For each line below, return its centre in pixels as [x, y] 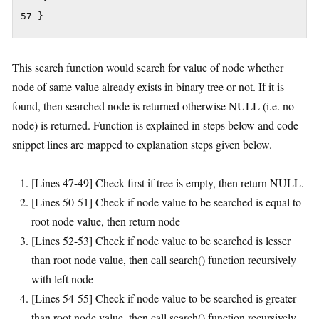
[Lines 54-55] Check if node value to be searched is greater [164, 298]
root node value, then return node [106, 221]
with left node [62, 278]
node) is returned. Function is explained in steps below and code [155, 125]
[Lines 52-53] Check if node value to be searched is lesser [161, 240]
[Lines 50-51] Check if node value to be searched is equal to [166, 202]
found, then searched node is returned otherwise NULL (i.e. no [153, 105]
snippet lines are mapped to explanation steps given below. [142, 144]
